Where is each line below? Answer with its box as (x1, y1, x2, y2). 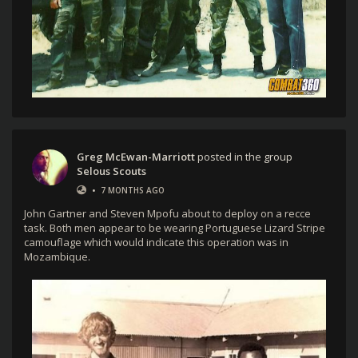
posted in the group (195, 149, 292, 164)
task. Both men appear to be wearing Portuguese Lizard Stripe (24, 220, 325, 235)
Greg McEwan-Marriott (77, 149, 195, 164)
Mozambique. (24, 249, 90, 264)
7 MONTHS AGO (101, 184, 165, 196)
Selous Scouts (77, 163, 146, 178)
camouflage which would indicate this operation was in (24, 234, 288, 249)
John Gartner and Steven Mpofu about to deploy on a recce (24, 205, 311, 221)
